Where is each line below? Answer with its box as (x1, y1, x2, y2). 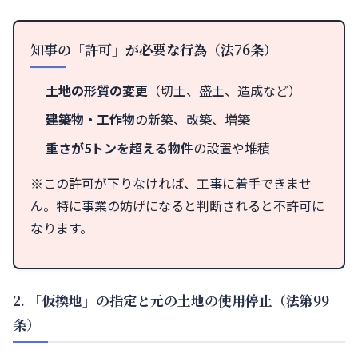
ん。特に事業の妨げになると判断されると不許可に (30, 195, 324, 215)
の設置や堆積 (193, 137, 271, 157)
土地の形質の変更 (46, 80, 149, 100)
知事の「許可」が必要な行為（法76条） (30, 38, 277, 59)
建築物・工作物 (46, 109, 136, 129)
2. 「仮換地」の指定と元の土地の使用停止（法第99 (13, 289, 329, 310)
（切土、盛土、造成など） (148, 80, 302, 100)
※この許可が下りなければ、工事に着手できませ (30, 173, 312, 193)
